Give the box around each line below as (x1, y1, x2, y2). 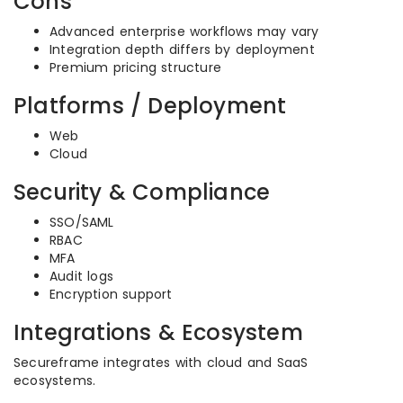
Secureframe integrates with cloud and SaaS (13, 354, 309, 372)
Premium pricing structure (49, 58, 221, 76)
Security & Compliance (13, 177, 271, 207)
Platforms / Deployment (13, 91, 287, 121)
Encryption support (49, 285, 173, 303)
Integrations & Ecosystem (13, 318, 303, 347)
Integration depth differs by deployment (49, 40, 315, 58)
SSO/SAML (49, 213, 114, 231)
